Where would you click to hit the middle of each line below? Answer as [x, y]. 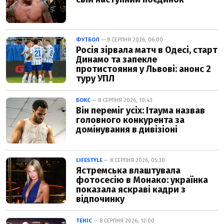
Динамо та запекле [116, 60]
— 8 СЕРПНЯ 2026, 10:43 [121, 100]
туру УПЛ [95, 79]
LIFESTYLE [89, 160]
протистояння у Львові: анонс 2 [143, 69]
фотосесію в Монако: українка [142, 180]
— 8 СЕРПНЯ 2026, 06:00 [131, 40]
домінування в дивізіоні [127, 130]
